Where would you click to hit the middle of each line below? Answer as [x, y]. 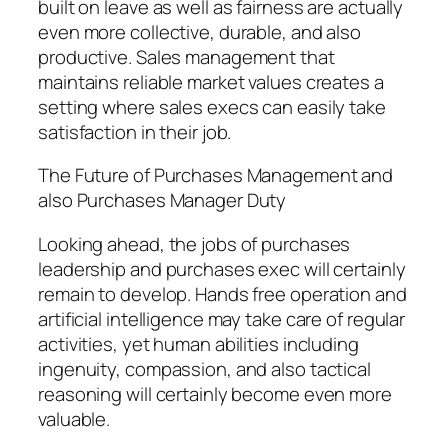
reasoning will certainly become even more [215, 393]
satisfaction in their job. [135, 131]
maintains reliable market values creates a [211, 81]
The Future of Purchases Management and [216, 175]
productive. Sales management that [186, 56]
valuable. [74, 418]
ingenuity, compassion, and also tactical [204, 368]
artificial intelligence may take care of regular [222, 318]
